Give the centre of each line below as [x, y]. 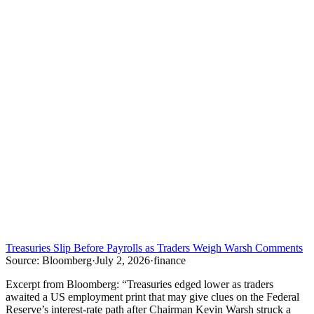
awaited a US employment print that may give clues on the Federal [152, 297]
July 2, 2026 [123, 261]
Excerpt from [36, 285]
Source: [22, 261]
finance [170, 261]
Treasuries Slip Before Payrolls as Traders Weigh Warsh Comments [154, 248]
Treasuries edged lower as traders [200, 285]
